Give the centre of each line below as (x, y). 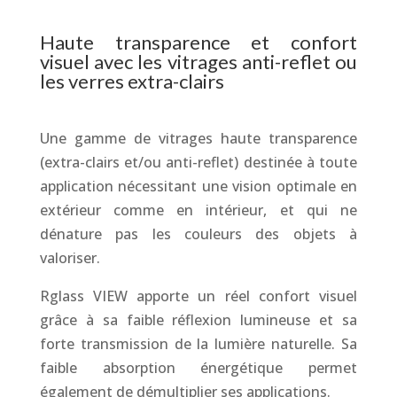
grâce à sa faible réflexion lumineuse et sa (198, 320)
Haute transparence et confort (198, 42)
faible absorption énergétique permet (198, 368)
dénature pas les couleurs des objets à (198, 234)
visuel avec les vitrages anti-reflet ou (198, 62)
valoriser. (70, 258)
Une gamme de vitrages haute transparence (198, 138)
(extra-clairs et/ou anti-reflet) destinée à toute (198, 162)
